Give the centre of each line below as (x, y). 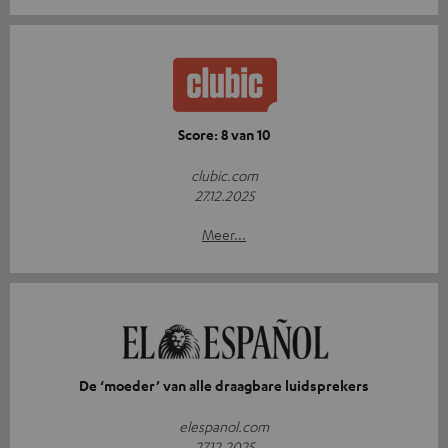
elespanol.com (224, 426)
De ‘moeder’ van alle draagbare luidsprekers (224, 386)
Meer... (224, 234)
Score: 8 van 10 (224, 135)
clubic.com (224, 175)
